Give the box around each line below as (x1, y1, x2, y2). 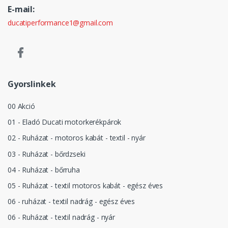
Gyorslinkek (8, 78, 56, 90)
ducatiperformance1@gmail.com (8, 17, 113, 27)
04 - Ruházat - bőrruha (8, 164, 80, 175)
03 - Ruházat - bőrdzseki (8, 149, 85, 159)
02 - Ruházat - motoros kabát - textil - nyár (8, 133, 146, 143)
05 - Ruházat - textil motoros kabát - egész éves (8, 181, 163, 190)
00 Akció (8, 101, 35, 111)
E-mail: (8, 3, 35, 15)
